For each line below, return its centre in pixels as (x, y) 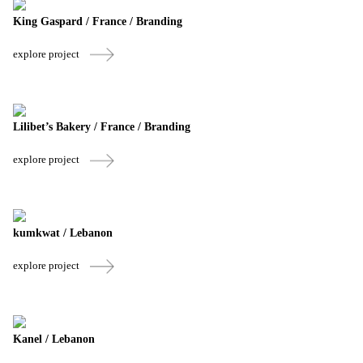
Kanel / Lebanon (54, 339)
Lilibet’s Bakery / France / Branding (102, 127)
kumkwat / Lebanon (63, 233)
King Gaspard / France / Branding (98, 21)
